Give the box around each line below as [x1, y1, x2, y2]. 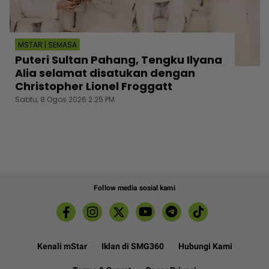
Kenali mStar [37, 241, 87, 252]
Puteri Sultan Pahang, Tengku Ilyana [15, 52, 222, 68]
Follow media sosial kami [94, 184, 175, 193]
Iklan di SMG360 [101, 241, 164, 252]
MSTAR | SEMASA [18, 40, 77, 50]
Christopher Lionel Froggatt [15, 79, 172, 94]
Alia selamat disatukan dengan [15, 65, 195, 81]
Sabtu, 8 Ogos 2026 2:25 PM [15, 94, 115, 105]
